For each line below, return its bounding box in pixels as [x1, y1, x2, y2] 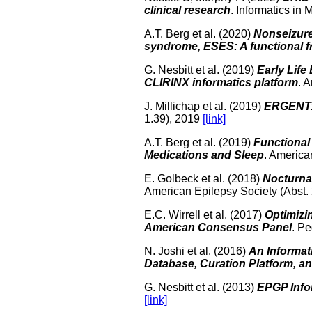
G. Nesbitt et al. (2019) [143, 64, 257, 77]
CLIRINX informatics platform [143, 77, 298, 89]
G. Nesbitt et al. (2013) [143, 281, 257, 294]
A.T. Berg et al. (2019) [143, 136, 253, 149]
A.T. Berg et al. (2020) [143, 28, 253, 40]
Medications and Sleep [143, 149, 264, 162]
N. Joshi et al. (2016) [143, 245, 249, 258]
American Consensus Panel [143, 221, 292, 234]
